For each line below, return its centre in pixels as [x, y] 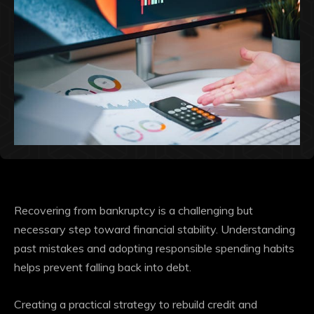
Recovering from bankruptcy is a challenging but [134, 211]
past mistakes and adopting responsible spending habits [154, 248]
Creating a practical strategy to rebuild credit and [136, 305]
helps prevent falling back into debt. [103, 267]
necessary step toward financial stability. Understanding [155, 230]
